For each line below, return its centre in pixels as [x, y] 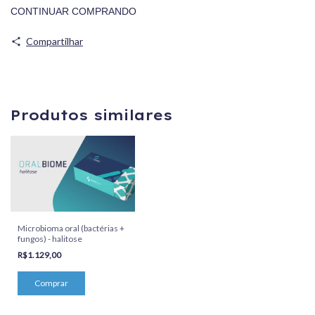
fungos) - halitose [50, 238]
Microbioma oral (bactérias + [71, 228]
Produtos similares [91, 115]
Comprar [51, 283]
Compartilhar [54, 41]
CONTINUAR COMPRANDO [73, 11]
